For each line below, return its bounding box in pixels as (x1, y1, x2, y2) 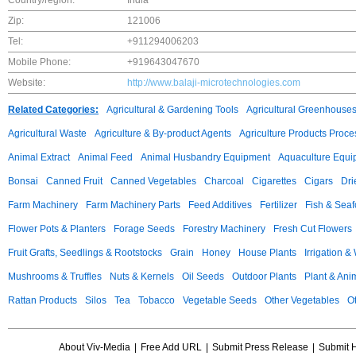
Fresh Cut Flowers (273, 223, 352, 234)
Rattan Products (8, 295, 77, 306)
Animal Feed (78, 152, 133, 163)
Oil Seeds (182, 271, 224, 282)
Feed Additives (188, 199, 252, 211)
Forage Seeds (114, 223, 175, 234)
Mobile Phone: (8, 56, 71, 68)
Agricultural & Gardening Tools (106, 104, 238, 115)
